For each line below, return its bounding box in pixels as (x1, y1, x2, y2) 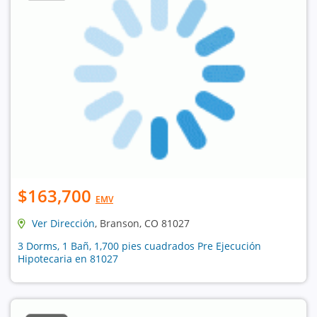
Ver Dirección (32, 216, 95, 230)
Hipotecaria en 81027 (18, 251, 118, 265)
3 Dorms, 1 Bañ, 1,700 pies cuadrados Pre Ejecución (18, 238, 261, 253)
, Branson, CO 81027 (95, 216, 190, 230)
